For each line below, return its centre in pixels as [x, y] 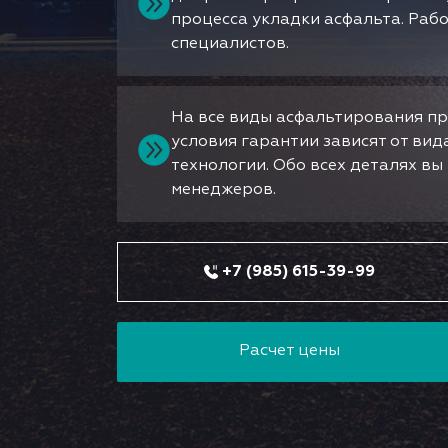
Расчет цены [289, 350]
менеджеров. [223, 189]
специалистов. [230, 43]
